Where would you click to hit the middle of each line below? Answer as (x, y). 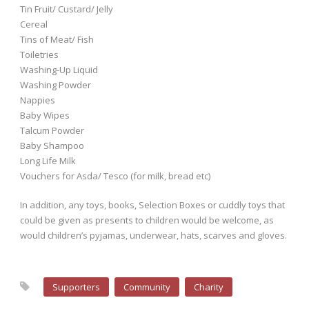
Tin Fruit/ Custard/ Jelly (67, 9)
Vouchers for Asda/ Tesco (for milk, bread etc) (115, 176)
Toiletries (39, 55)
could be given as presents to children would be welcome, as (147, 220)
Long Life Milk (48, 161)
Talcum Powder (52, 131)
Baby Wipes (45, 116)
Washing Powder (56, 85)
